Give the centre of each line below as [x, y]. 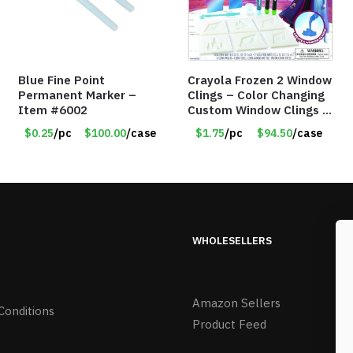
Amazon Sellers [236, 303]
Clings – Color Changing [256, 95]
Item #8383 [223, 125]
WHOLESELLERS [232, 241]
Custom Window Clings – [259, 110]
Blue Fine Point [62, 80]
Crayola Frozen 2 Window [260, 80]
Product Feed [229, 324]
